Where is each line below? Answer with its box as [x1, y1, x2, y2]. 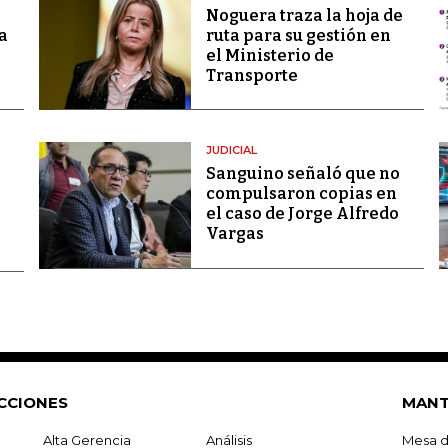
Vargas [205, 224, 264, 244]
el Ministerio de [205, 46, 334, 65]
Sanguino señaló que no [205, 164, 400, 184]
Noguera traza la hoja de [205, 6, 403, 25]
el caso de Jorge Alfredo [205, 204, 399, 224]
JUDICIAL [205, 143, 257, 158]
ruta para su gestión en [205, 26, 391, 45]
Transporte [205, 66, 298, 85]
